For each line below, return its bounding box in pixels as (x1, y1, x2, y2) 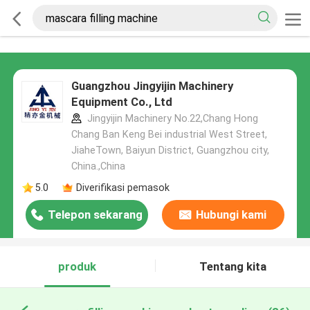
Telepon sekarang (48, 208, 143, 222)
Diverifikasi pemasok (75, 181, 170, 193)
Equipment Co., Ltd (71, 95, 172, 109)
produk (58, 259, 97, 274)
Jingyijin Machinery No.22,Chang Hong (84, 113, 258, 125)
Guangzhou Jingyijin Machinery (71, 79, 233, 93)
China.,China (71, 161, 125, 172)
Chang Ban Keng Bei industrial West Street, (71, 129, 267, 140)
